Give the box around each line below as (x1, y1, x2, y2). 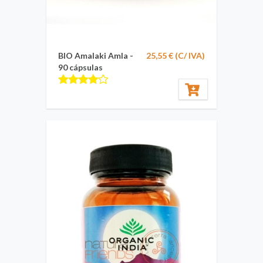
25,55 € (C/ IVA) (146, 50, 205, 60)
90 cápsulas (58, 62, 103, 72)
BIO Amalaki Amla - (58, 50, 133, 60)
